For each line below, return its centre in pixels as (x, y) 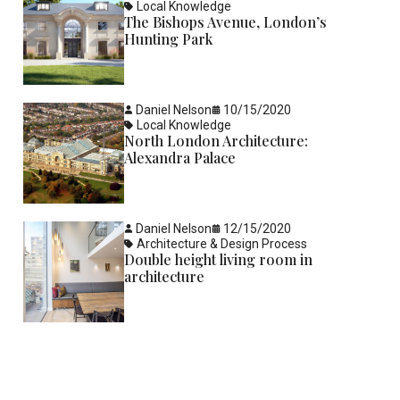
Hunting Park (169, 39)
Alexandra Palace (180, 158)
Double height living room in (219, 260)
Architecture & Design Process (222, 244)
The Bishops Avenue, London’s (226, 22)
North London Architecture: (217, 141)
